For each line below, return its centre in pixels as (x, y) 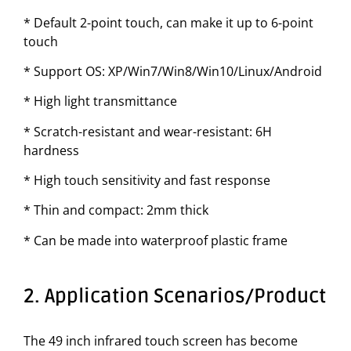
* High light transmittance (100, 101)
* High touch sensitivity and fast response (147, 181)
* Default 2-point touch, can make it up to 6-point (168, 22)
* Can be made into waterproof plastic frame (156, 240)
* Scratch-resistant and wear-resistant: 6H (148, 131)
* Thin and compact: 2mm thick (116, 210)
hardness (51, 150)
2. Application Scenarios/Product (175, 297)
